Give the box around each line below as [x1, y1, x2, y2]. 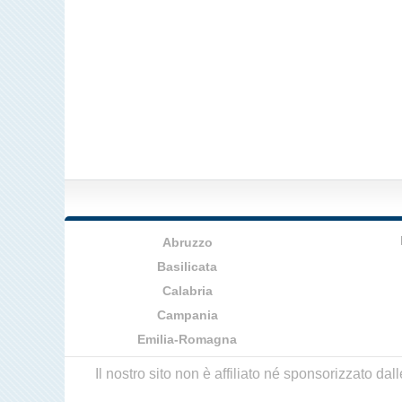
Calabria [162, 284, 213, 298]
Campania [156, 308, 218, 322]
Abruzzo [162, 235, 213, 249]
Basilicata [157, 259, 218, 274]
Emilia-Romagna [137, 332, 238, 346]
